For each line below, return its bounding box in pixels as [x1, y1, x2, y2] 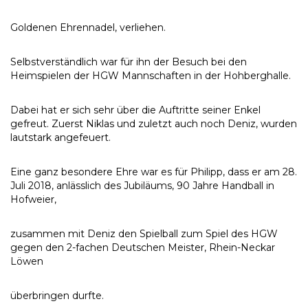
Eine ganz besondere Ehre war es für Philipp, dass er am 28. [10, 166, 297, 178]
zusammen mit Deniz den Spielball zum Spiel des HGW [10, 228, 278, 240]
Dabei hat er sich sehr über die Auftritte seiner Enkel [10, 104, 261, 116]
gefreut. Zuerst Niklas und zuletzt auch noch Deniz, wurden [10, 118, 297, 130]
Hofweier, [10, 193, 56, 206]
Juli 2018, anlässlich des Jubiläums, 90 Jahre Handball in [10, 179, 274, 192]
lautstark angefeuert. [10, 131, 111, 144]
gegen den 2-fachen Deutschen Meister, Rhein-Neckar [10, 241, 275, 254]
